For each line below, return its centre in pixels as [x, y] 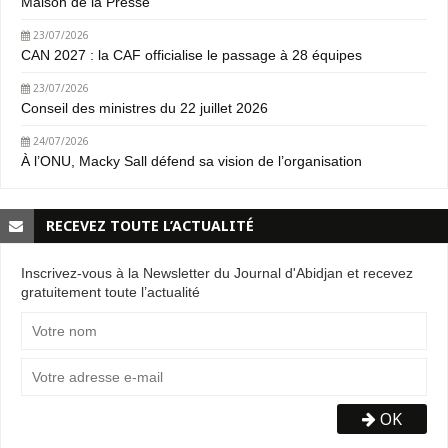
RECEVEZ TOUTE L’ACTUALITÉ [150, 225]
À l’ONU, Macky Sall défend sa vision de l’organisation [191, 160]
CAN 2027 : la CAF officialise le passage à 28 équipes [191, 54]
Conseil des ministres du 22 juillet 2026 [144, 107]
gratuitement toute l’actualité [110, 291]
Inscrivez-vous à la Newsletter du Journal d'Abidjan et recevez [217, 272]
